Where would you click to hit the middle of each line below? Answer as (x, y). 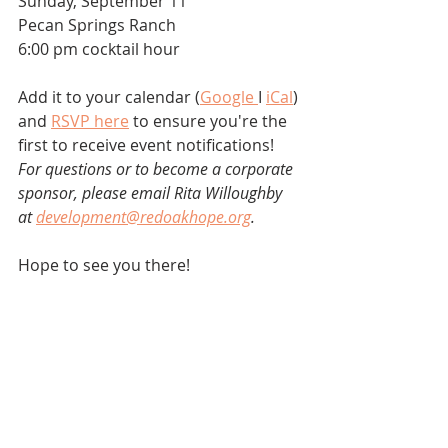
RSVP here (90, 121)
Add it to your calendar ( (109, 97)
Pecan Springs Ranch (97, 25)
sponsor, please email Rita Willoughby (152, 193)
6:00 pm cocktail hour (99, 49)
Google (229, 97)
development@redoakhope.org (143, 217)
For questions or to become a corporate (157, 169)
